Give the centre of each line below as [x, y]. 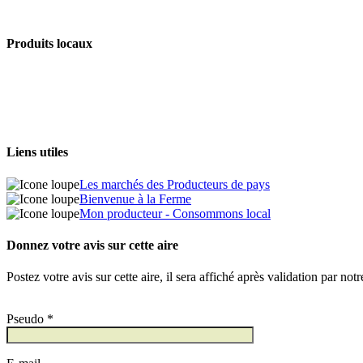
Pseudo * [30, 319]
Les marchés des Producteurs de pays [175, 184]
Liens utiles [37, 152]
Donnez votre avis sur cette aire [92, 245]
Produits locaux [49, 43]
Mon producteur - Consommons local [175, 213]
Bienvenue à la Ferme [135, 199]
